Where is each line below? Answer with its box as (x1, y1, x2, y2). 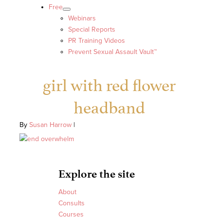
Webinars (68, 14, 96, 23)
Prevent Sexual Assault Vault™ (68, 48, 157, 56)
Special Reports (68, 25, 115, 34)
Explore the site (58, 167, 135, 181)
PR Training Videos (68, 36, 125, 45)
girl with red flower (42, 71, 176, 96)
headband (73, 93, 145, 118)
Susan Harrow (29, 121, 72, 129)
